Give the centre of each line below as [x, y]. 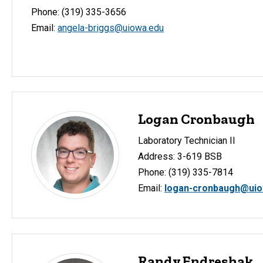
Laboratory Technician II [187, 140]
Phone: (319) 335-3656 [79, 12]
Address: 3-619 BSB [180, 156]
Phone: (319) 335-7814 [186, 172]
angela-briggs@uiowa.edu [111, 28]
